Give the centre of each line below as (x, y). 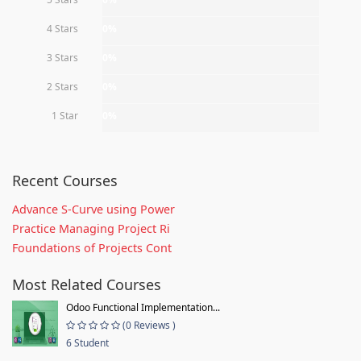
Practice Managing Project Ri (91, 228)
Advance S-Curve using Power (93, 209)
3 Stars (62, 57)
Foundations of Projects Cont (92, 247)
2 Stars (62, 86)
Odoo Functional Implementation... (143, 307)
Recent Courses (65, 180)
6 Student (87, 342)
